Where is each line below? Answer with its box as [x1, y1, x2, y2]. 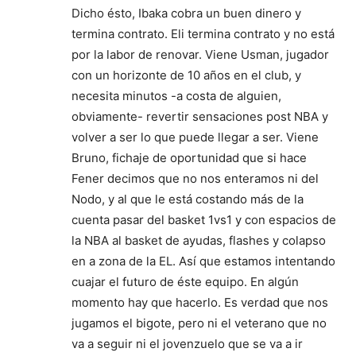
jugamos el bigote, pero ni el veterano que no [72, 315, 327, 331]
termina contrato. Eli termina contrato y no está [72, 26, 335, 41]
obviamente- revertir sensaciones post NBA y [72, 109, 328, 124]
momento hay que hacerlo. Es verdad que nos [72, 295, 328, 310]
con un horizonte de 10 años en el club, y [72, 68, 301, 83]
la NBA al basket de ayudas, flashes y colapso [72, 233, 326, 248]
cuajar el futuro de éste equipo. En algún [72, 274, 299, 289]
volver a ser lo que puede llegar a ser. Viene [72, 130, 319, 145]
